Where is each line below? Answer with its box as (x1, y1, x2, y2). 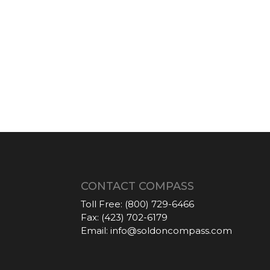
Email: (81, 224, 108, 236)
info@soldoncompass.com (110, 224, 233, 236)
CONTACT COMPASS (81, 179, 195, 193)
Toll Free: (81, 198, 123, 210)
